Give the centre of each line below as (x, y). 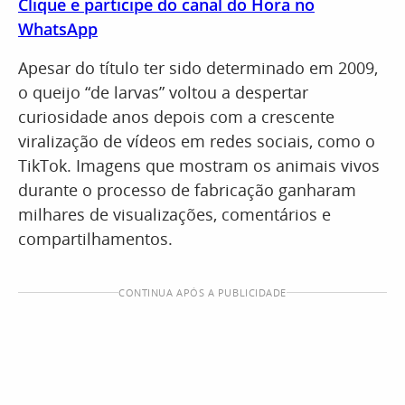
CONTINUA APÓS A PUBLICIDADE (202, 292)
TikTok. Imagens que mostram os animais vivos (199, 165)
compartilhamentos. (95, 239)
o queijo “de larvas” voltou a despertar (163, 92)
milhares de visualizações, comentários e (174, 214)
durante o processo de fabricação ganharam (187, 190)
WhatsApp (58, 29)
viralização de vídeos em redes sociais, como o (197, 141)
